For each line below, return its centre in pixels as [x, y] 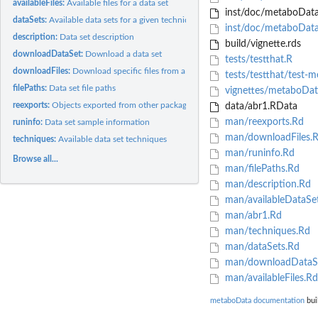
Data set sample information [98, 122]
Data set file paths [83, 88]
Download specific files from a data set [145, 71]
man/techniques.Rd [266, 232]
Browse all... [36, 159]
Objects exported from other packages [124, 105]
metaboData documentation [257, 301]
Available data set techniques [113, 139]
